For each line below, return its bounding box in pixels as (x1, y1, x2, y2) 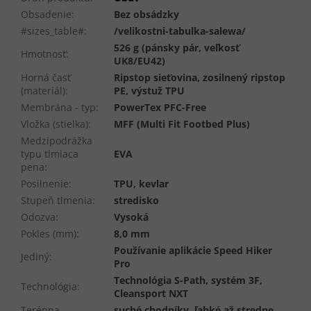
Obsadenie (21, 8, 72, 22)
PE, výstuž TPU (114, 84, 185, 98)
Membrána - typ (21, 101, 96, 115)
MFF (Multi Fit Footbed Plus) (114, 117, 250, 131)
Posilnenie (21, 177, 69, 191)
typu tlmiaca (21, 147, 78, 161)
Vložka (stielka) (21, 117, 88, 131)
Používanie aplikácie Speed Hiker (114, 244, 272, 258)
